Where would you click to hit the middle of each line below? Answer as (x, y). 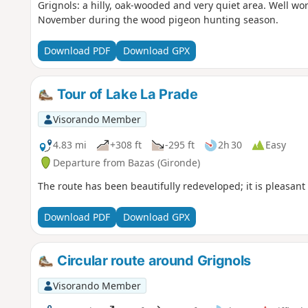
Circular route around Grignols (153, 260)
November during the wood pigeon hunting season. (158, 19)
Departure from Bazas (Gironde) (126, 162)
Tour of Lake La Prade (126, 94)
